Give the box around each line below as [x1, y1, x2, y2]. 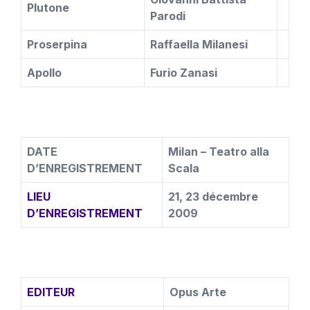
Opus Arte [170, 285, 226, 299]
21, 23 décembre [168, 190, 258, 203]
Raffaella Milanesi [150, 37, 248, 51]
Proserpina [27, 37, 87, 51]
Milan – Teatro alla [168, 145, 269, 158]
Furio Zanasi [150, 66, 217, 80]
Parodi [150, 9, 185, 23]
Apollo [27, 66, 62, 80]
